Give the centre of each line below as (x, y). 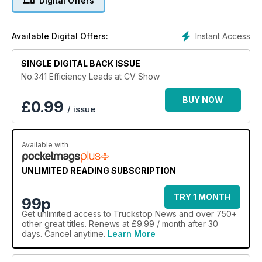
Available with (45, 145)
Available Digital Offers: (60, 36)
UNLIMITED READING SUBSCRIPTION (99, 171)
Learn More (132, 234)
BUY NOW (203, 100)
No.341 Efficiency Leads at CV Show (90, 77)
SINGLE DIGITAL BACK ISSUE (81, 64)
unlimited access (69, 214)
